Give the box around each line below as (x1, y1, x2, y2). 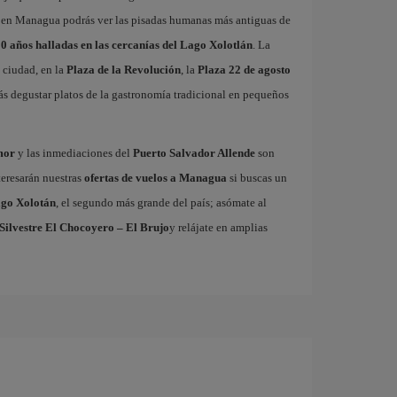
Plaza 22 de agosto (197, 62, 291, 76)
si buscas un (226, 170, 287, 184)
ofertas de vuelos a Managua (83, 170, 227, 184)
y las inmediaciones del (14, 145, 133, 160)
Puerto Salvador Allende (132, 145, 255, 160)
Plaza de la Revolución (66, 62, 181, 76)
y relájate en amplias (168, 220, 268, 234)
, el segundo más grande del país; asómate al (55, 195, 267, 209)
